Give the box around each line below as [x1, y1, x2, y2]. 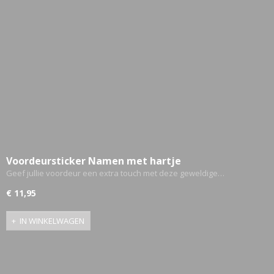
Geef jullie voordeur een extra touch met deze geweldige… [6, 168, 224, 179]
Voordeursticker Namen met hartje [6, 154, 181, 168]
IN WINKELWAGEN [20, 215, 84, 226]
